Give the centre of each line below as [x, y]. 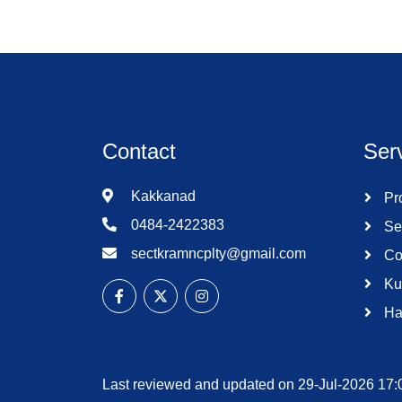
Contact [139, 151]
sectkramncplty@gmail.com [218, 253]
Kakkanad [162, 196]
